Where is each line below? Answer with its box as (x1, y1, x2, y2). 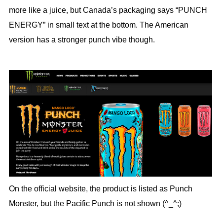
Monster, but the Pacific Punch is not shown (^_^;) (8, 199, 182, 208)
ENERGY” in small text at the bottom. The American (8, 21, 188, 30)
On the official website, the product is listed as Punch (8, 184, 192, 193)
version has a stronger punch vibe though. (8, 36, 155, 44)
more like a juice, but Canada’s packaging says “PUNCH (8, 6, 207, 15)
